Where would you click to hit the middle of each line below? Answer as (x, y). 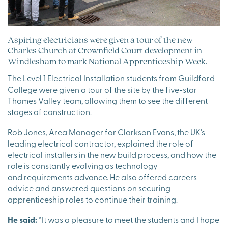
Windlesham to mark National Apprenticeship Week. (107, 61)
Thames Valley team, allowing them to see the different (108, 101)
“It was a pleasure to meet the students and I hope (128, 220)
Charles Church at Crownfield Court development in (105, 50)
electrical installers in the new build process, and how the (112, 154)
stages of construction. (50, 112)
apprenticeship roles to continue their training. (93, 199)
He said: (22, 220)
